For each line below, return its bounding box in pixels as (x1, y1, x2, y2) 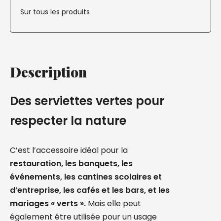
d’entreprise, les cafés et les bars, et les (10, 184, 170, 196)
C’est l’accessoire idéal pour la (10, 145, 128, 156)
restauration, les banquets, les (10, 158, 133, 169)
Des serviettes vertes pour (10, 93, 164, 109)
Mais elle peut (88, 198, 141, 209)
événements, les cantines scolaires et (10, 171, 162, 183)
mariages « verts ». (10, 198, 86, 209)
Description (10, 63, 87, 81)
